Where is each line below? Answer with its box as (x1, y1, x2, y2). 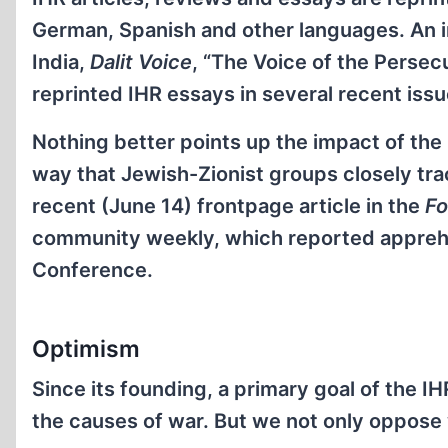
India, (32, 49, 90, 74)
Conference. (32, 257, 153, 282)
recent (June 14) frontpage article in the (32, 193, 425, 218)
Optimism (32, 334, 140, 363)
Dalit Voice (90, 49, 192, 74)
